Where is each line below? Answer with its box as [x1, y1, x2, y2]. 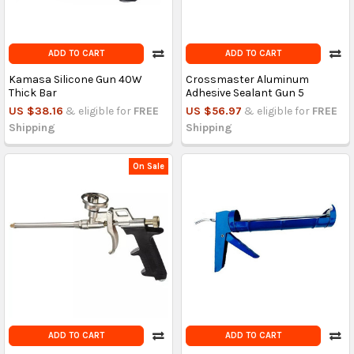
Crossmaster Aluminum [185, 73, 309, 87]
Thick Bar [8, 86, 57, 100]
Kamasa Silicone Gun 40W [8, 73, 142, 87]
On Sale [133, 160, 165, 171]
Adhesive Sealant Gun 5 [185, 86, 304, 100]
